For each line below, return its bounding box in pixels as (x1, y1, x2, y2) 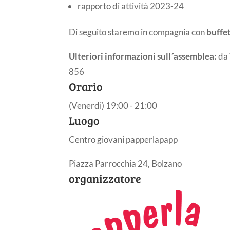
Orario (69, 78, 103, 94)
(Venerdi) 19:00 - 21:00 (69, 100, 158, 111)
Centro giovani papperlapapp (69, 133, 178, 145)
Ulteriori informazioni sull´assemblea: (69, 50, 217, 62)
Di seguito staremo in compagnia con (69, 26, 207, 37)
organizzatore (69, 170, 142, 186)
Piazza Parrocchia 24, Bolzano (69, 158, 182, 169)
